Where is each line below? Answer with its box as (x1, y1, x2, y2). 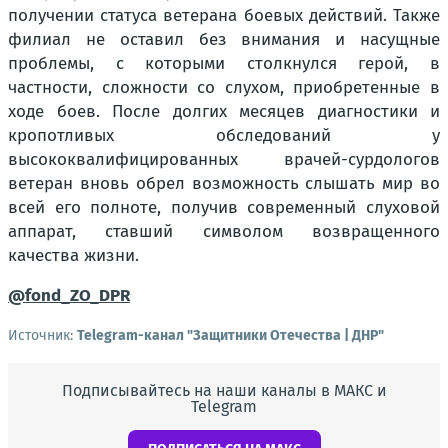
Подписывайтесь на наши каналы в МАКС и (61, 381, 387, 401)
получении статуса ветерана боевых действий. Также (8, 5, 440, 27)
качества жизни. (8, 245, 139, 267)
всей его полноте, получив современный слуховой (8, 197, 440, 219)
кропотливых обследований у (8, 125, 440, 147)
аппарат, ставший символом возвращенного (8, 221, 440, 243)
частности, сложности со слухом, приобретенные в (8, 77, 440, 99)
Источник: (8, 327, 77, 345)
